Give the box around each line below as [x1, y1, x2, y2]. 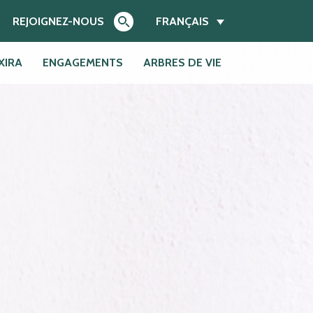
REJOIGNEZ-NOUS [13, 14, 105, 28]
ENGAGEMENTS [42, 56, 123, 70]
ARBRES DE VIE [143, 56, 221, 70]
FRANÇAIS [155, 15, 209, 29]
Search [122, 85, 154, 98]
